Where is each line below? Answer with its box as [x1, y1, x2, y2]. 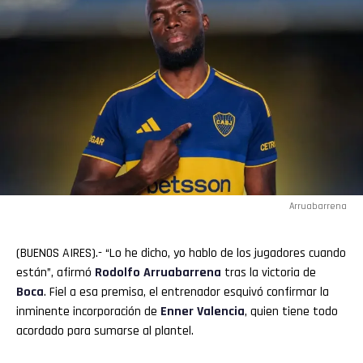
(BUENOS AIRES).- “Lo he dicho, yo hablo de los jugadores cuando [16, 244, 346, 262]
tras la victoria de [221, 263, 316, 281]
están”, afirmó [16, 263, 95, 281]
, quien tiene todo [245, 302, 338, 320]
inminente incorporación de [16, 302, 160, 320]
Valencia [194, 302, 245, 320]
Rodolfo [95, 263, 143, 281]
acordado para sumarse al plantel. [16, 322, 194, 340]
